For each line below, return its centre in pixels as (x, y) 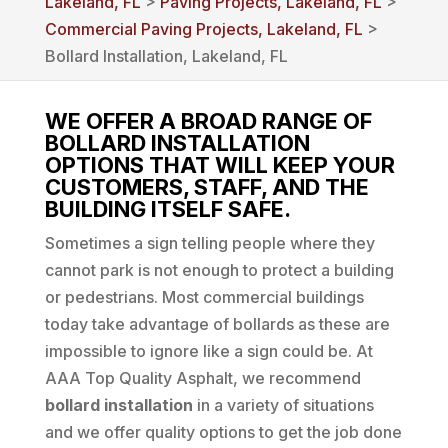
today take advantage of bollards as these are (217, 324)
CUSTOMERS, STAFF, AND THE (206, 187)
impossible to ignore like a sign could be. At (208, 351)
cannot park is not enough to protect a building (219, 270)
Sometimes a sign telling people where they (209, 243)
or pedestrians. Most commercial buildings (204, 297)
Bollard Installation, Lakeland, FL (166, 56)
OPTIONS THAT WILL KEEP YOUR (219, 165)
